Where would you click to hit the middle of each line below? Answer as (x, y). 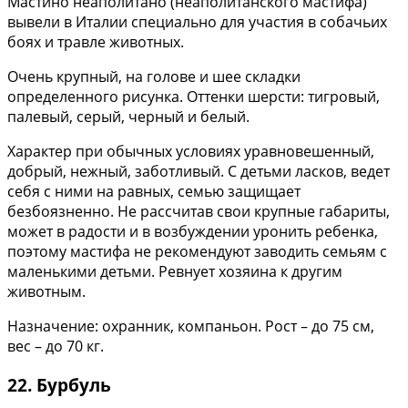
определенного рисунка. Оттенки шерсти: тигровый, (194, 97)
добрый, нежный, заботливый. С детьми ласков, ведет (199, 171)
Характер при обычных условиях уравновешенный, (191, 151)
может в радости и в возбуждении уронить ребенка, (193, 231)
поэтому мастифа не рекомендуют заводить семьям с (197, 251)
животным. (46, 291)
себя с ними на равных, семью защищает (154, 191)
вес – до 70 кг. (56, 346)
